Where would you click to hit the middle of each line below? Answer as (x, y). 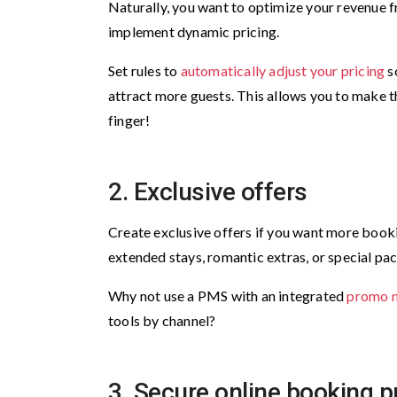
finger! (129, 120)
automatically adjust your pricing (283, 70)
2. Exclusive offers (208, 192)
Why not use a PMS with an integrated (228, 296)
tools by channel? (162, 320)
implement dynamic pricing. (194, 31)
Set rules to (144, 70)
